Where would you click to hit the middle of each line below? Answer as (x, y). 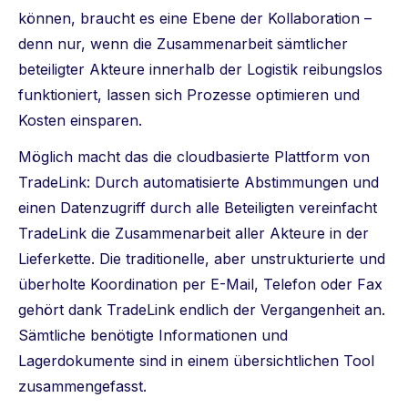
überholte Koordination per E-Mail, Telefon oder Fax (200, 284)
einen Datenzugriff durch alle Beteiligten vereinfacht (198, 207)
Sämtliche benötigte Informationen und (153, 335)
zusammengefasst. (87, 386)
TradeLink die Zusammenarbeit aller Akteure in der (194, 233)
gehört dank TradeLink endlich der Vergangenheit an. (202, 309)
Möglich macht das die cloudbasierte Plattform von (194, 156)
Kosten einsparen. (80, 120)
